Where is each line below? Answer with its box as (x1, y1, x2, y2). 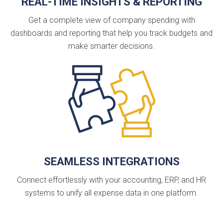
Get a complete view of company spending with (28, 15, 195, 25)
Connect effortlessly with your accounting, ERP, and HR (17, 175, 206, 185)
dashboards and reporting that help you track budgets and (10, 28, 213, 38)
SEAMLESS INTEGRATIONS (43, 155, 180, 168)
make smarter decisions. (68, 41, 155, 51)
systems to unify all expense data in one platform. (25, 188, 198, 198)
